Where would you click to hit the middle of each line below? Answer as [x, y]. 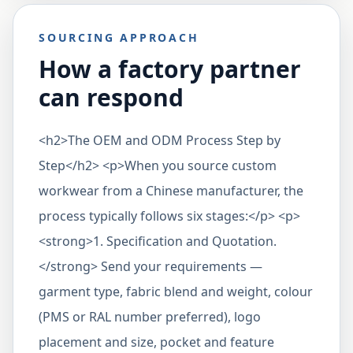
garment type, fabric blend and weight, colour [176, 292]
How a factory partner [170, 69]
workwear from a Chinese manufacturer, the [171, 191]
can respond [111, 97]
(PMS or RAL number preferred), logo [150, 317]
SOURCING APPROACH [119, 37]
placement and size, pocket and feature [156, 342]
